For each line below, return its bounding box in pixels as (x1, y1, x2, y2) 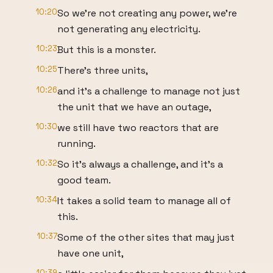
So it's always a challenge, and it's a (57, 158, 223, 171)
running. (57, 137, 96, 150)
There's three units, (57, 64, 148, 77)
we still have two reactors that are (57, 121, 219, 134)
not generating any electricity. (57, 23, 200, 35)
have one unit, (57, 247, 124, 260)
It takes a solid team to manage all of (57, 194, 231, 207)
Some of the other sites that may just (57, 231, 235, 244)
